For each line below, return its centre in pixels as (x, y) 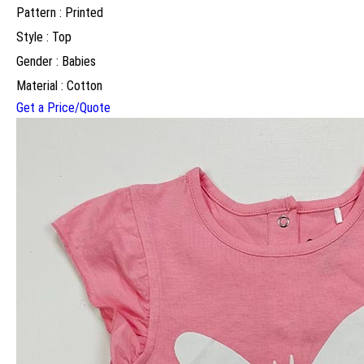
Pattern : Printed (60, 12)
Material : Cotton (59, 85)
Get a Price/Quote (63, 107)
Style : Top (44, 37)
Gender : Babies (56, 61)
